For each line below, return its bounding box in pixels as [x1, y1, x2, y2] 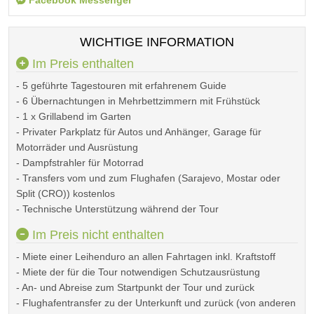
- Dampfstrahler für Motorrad [16, 157, 144, 168]
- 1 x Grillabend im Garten [16, 111, 131, 122]
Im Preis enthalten [29, 57, 134, 71]
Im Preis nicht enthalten [29, 228, 164, 242]
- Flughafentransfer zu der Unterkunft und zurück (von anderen [16, 297, 296, 308]
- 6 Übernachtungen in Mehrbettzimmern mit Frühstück [16, 95, 260, 107]
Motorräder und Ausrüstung [16, 142, 138, 153]
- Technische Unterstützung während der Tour [16, 203, 219, 214]
